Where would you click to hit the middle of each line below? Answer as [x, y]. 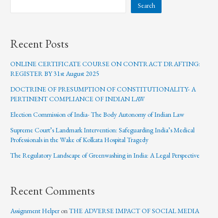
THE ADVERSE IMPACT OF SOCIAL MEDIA [134, 211]
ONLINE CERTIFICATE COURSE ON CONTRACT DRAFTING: [105, 64]
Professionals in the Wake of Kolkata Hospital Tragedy [80, 140]
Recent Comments [53, 191]
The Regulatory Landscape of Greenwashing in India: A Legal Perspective [105, 155]
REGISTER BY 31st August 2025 [55, 74]
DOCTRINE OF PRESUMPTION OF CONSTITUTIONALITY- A [103, 89]
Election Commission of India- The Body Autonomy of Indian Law [97, 115]
